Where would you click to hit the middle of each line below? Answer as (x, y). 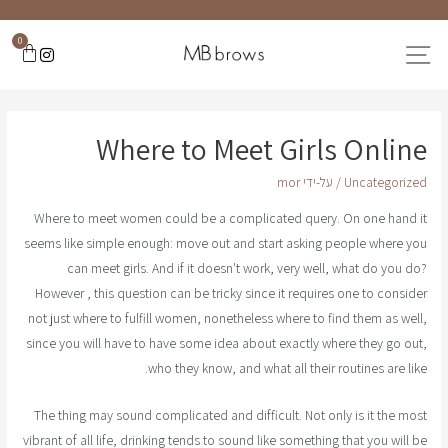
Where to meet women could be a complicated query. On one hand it (230, 217)
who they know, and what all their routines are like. (287, 367)
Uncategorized (385, 182)
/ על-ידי (323, 182)
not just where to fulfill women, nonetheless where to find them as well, (227, 317)
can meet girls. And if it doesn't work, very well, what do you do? (246, 267)
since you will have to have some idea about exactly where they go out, (226, 342)
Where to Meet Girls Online (261, 149)
